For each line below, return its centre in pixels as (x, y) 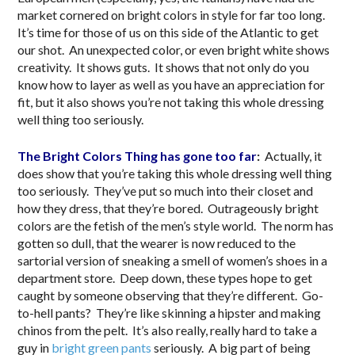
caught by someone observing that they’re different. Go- (171, 295)
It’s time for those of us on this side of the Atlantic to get (168, 32)
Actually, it (294, 155)
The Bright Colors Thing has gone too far (137, 155)
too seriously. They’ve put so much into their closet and (166, 190)
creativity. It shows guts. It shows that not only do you (164, 67)
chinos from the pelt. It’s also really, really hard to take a (168, 330)
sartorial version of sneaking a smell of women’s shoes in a (173, 260)
